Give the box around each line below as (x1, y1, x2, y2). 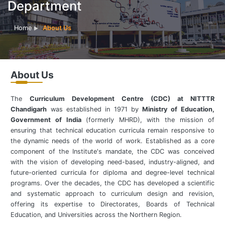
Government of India (11, 116, 86, 124)
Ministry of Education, (142, 105, 214, 113)
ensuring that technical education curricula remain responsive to (11, 126, 214, 134)
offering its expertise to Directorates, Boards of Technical (11, 200, 214, 208)
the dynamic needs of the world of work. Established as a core (11, 137, 214, 145)
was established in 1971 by (47, 105, 143, 113)
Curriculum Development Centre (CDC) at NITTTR (30, 94, 214, 102)
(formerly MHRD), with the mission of (85, 116, 214, 124)
